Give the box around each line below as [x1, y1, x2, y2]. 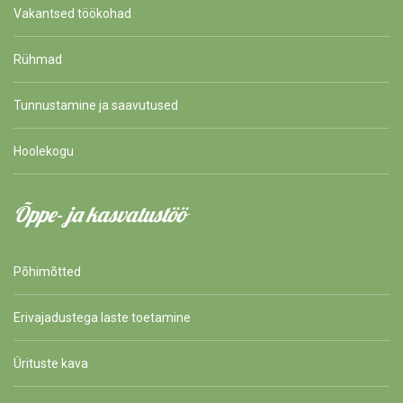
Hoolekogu [13, 144, 74, 159]
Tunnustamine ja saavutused [13, 98, 178, 113]
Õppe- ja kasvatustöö [13, 201, 185, 228]
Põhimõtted [13, 264, 81, 280]
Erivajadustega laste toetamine [13, 310, 191, 326]
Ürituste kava [13, 356, 88, 372]
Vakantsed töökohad [13, 6, 131, 22]
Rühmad [13, 52, 62, 67]
